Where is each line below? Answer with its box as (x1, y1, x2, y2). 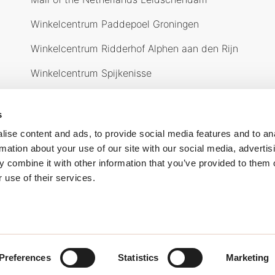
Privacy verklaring (82, 249, 151, 260)
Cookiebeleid (31, 249, 82, 260)
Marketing (225, 252, 269, 263)
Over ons (31, 107, 92, 125)
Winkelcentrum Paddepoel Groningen (31, 18, 199, 30)
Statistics (118, 252, 159, 263)
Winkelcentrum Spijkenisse (31, 67, 152, 79)
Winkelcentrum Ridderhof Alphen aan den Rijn (31, 42, 238, 55)
